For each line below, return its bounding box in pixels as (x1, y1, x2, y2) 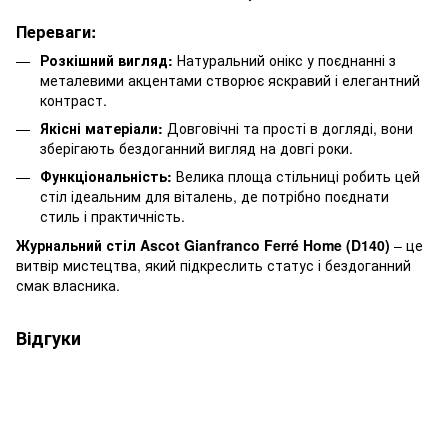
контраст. (40, 89, 107, 110)
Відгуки (16, 324, 81, 351)
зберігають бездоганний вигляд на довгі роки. (40, 137, 353, 158)
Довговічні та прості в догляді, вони (163, 117, 413, 138)
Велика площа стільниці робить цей (172, 166, 420, 187)
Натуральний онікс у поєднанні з (173, 49, 396, 70)
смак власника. (16, 274, 120, 295)
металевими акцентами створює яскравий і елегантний (40, 69, 420, 90)
